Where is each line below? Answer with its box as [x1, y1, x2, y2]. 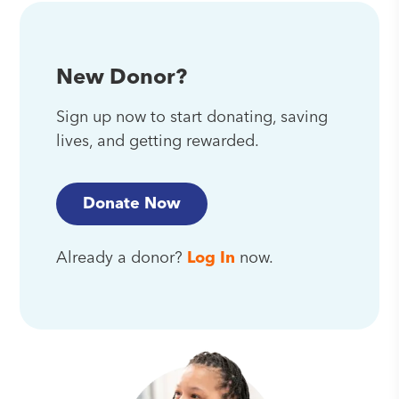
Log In [187, 250, 236, 267]
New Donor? [56, 68, 188, 90]
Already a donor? [56, 250, 188, 267]
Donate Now [83, 196, 182, 213]
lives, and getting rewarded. [56, 134, 260, 151]
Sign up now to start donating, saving [56, 110, 329, 126]
